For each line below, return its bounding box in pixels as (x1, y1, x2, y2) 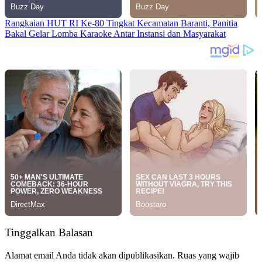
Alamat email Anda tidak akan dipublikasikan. (5, 250, 175, 261)
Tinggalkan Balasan (5, 226, 93, 239)
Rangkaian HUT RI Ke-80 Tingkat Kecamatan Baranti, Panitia (5, 18, 237, 28)
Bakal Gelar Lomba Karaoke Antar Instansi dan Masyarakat (5, 28, 226, 39)
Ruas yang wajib (177, 250, 239, 261)
